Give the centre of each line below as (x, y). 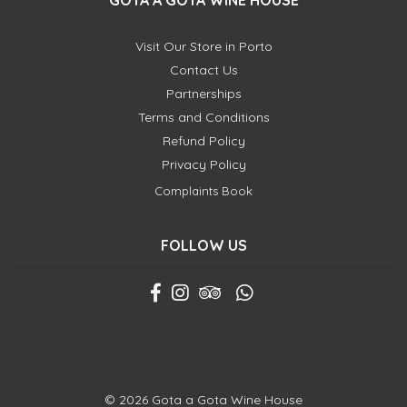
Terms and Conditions (203, 117)
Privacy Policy (203, 164)
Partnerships (203, 94)
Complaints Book (203, 191)
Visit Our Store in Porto (203, 46)
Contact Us (203, 70)
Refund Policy (203, 141)
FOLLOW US (203, 245)
